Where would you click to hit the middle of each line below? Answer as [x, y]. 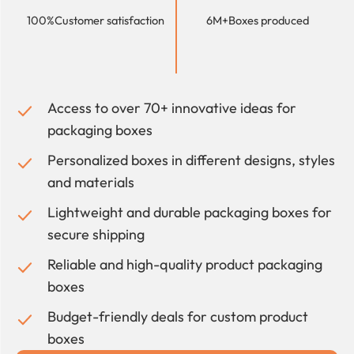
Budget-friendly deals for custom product [178, 316]
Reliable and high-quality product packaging [185, 264]
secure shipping [96, 234]
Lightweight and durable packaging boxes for [190, 212]
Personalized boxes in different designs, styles [191, 160]
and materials [91, 182]
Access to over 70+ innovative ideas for [172, 107]
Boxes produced [269, 20]
